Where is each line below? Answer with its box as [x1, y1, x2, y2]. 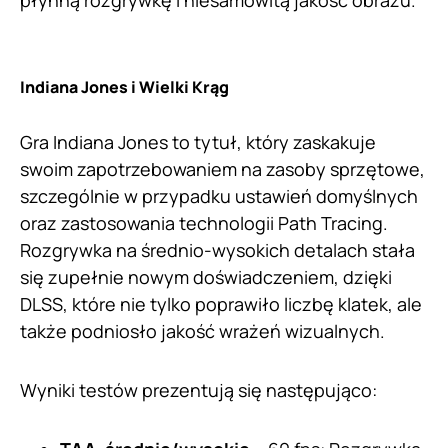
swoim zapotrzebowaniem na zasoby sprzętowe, [20, 157, 425, 182]
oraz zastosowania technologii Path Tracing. [20, 211, 388, 236]
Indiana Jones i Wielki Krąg [20, 76, 229, 99]
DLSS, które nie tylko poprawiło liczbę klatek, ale [20, 292, 422, 317]
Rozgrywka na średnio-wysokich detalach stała [20, 238, 415, 263]
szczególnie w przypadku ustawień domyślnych [20, 184, 418, 209]
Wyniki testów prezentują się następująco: [20, 378, 377, 403]
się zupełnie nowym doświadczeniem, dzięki [20, 265, 392, 290]
